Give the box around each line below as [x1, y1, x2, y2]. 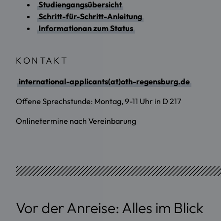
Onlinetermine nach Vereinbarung [16, 115, 136, 126]
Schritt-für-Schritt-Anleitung [38, 11, 142, 21]
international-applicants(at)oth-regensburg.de [19, 76, 190, 86]
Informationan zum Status [38, 23, 133, 33]
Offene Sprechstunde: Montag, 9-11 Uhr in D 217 [16, 96, 181, 106]
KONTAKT [16, 54, 69, 66]
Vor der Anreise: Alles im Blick [16, 198, 204, 217]
